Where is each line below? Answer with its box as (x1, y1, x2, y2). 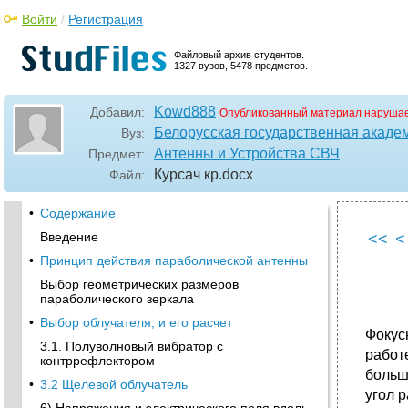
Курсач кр (154, 167, 219, 182)
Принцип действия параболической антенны (40, 253, 308, 268)
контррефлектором (40, 353, 155, 368)
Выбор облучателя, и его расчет (40, 315, 232, 330)
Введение (40, 229, 98, 244)
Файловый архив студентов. (174, 49, 304, 60)
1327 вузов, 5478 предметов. (174, 60, 308, 71)
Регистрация (68, 12, 143, 26)
